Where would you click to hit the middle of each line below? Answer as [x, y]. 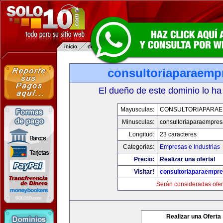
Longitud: [141, 134]
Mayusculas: [137, 110]
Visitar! [144, 172]
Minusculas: [138, 122]
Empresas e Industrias [190, 147]
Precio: [144, 159]
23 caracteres [178, 134]
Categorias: [138, 147]
